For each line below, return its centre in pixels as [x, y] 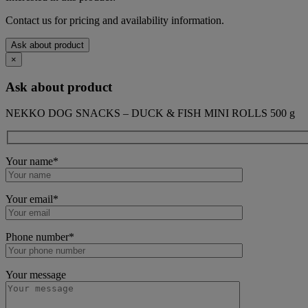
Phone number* [40, 236]
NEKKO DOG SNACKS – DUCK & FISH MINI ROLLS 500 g [150, 113]
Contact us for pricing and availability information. [115, 20]
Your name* [32, 161]
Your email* [32, 199]
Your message [36, 274]
